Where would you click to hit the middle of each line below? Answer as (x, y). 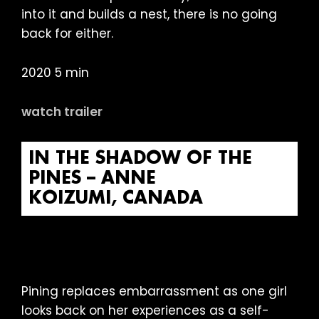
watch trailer (62, 112)
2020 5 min (55, 73)
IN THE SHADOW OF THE (140, 159)
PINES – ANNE (92, 179)
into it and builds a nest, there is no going (149, 15)
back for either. (67, 34)
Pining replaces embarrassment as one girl (154, 291)
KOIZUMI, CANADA (116, 199)
